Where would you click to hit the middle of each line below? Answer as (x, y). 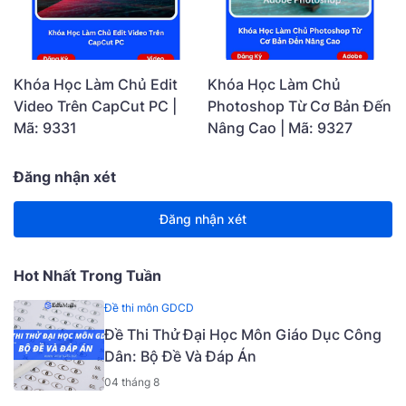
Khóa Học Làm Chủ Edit (96, 84)
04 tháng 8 (132, 382)
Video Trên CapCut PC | (95, 106)
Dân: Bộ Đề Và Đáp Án (180, 356)
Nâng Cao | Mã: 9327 (280, 127)
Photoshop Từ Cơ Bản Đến (300, 106)
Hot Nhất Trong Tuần (87, 275)
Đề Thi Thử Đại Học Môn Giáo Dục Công (243, 334)
